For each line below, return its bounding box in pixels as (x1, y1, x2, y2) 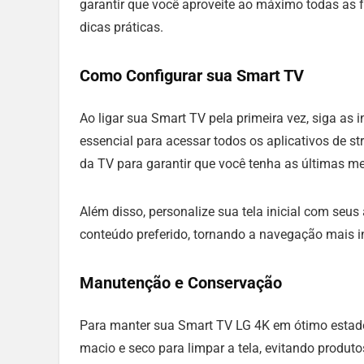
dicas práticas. (80, 19, 163, 36)
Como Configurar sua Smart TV (80, 66, 304, 86)
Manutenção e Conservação (80, 273, 282, 293)
